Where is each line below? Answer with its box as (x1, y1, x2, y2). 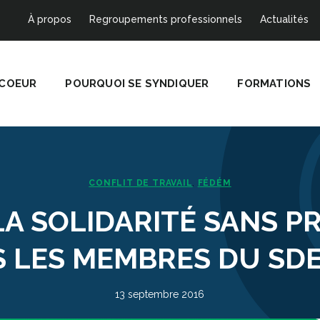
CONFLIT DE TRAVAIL (89, 178, 193, 188)
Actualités (260, 14, 309, 25)
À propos (28, 14, 71, 25)
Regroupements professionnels (89, 14, 242, 25)
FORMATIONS (237, 76, 311, 90)
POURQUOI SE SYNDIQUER (65, 76, 209, 90)
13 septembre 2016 (115, 289, 205, 300)
